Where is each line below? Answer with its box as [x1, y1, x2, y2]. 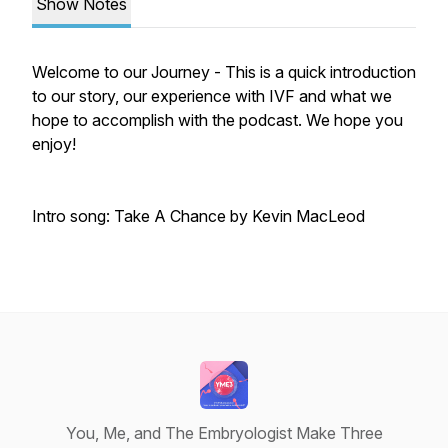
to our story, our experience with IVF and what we [32, 86, 392, 106]
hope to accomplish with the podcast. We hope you [32, 110, 403, 130]
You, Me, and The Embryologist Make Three [65, 423, 383, 443]
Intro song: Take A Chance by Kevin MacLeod [32, 206, 365, 226]
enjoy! [32, 134, 76, 154]
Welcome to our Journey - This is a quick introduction [32, 62, 416, 82]
